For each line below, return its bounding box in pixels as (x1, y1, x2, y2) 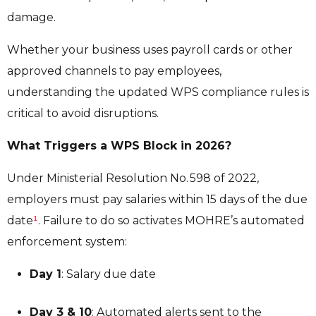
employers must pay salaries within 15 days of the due (7, 193, 308, 207)
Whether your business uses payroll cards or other (7, 43, 293, 57)
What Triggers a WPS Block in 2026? (7, 139, 231, 153)
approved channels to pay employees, (7, 64, 221, 78)
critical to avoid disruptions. (7, 107, 162, 121)
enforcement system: (7, 235, 130, 249)
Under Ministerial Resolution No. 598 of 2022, (7, 171, 259, 186)
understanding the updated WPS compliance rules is (7, 85, 309, 99)
